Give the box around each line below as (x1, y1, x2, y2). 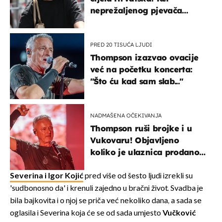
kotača (90, 29, 118, 39)
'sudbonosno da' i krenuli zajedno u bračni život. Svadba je (10, 183, 203, 193)
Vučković (163, 208, 196, 218)
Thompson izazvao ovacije (90, 52, 199, 62)
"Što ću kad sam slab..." (90, 76, 183, 86)
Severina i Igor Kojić (10, 171, 83, 181)
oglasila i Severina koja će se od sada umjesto (10, 208, 163, 218)
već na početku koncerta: (90, 64, 192, 74)
